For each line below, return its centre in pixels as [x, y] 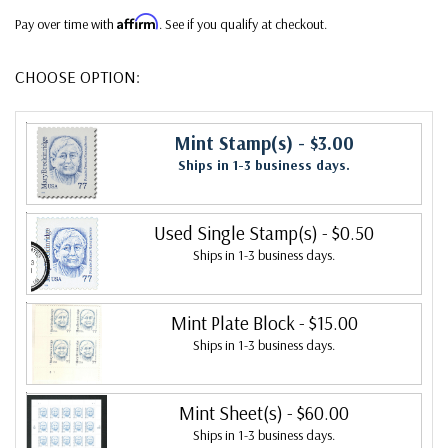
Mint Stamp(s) [233, 142]
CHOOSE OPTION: [77, 76]
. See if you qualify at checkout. [243, 23]
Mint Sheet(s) [231, 412]
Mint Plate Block [232, 322]
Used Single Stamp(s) [236, 232]
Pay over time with [66, 23]
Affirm [138, 21]
